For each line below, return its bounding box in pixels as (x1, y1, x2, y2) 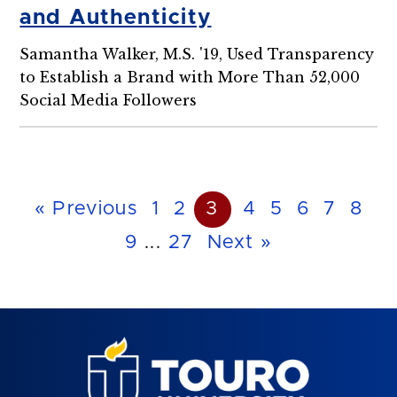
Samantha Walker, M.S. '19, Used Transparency (19, 45, 375, 64)
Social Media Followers (19, 91, 198, 110)
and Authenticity (19, 7, 212, 29)
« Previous (34, 199, 138, 220)
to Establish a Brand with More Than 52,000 (19, 68, 361, 87)
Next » (206, 233, 273, 253)
